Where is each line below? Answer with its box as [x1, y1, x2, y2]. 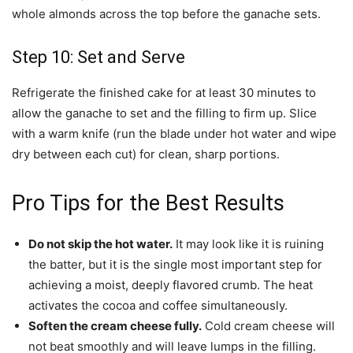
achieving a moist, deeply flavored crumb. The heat [28, 277, 313, 293]
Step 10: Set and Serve [12, 47, 185, 68]
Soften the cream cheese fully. [28, 318, 202, 334]
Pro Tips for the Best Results [12, 191, 284, 217]
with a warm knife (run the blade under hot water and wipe [12, 126, 336, 142]
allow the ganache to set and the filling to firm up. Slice [12, 106, 317, 121]
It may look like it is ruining [173, 236, 324, 252]
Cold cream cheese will [202, 318, 335, 334]
